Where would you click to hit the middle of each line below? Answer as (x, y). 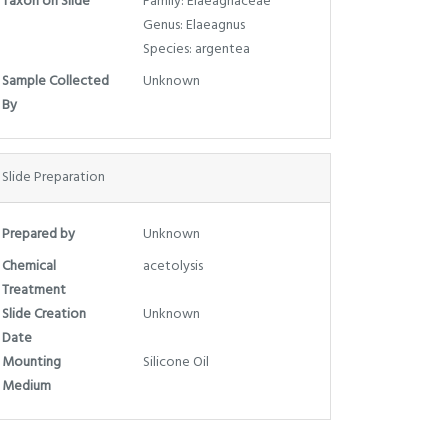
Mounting (31, 362)
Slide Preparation (53, 177)
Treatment (34, 290)
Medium (26, 386)
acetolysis (172, 266)
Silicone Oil (175, 362)
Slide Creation (44, 314)
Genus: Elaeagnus (193, 25)
